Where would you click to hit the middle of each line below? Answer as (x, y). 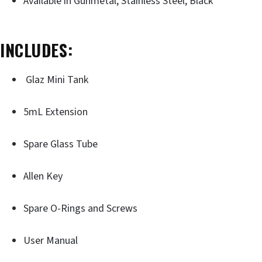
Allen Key (43, 176)
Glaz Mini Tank (56, 80)
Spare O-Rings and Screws (80, 208)
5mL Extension (56, 112)
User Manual (51, 240)
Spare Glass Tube (61, 144)
